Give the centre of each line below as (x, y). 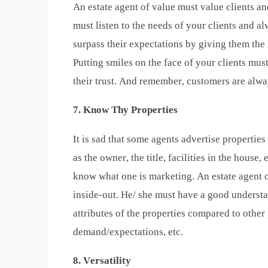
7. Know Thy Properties (125, 110)
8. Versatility (102, 260)
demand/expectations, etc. (128, 232)
